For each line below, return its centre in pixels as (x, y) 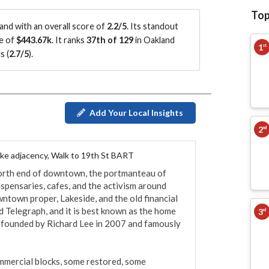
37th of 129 (110, 40)
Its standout (154, 26)
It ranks (71, 40)
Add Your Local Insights (136, 113)
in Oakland (154, 40)
